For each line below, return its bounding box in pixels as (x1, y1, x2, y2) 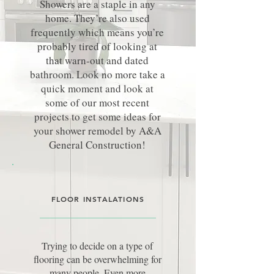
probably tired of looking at (37, 39, 157, 53)
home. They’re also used (45, 11, 150, 25)
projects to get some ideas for (34, 109, 161, 124)
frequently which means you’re (31, 25, 164, 39)
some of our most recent (45, 95, 149, 109)
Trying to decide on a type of (42, 239, 153, 252)
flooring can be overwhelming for (33, 253, 161, 265)
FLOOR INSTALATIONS (51, 194, 145, 204)
